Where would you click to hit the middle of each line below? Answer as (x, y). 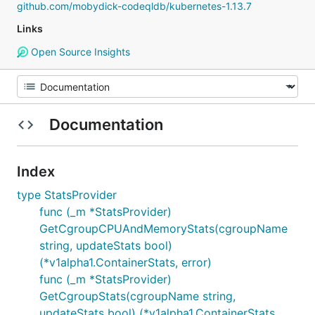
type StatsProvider (67, 195)
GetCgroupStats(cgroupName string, (137, 296)
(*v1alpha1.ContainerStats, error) (126, 262)
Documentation (106, 124)
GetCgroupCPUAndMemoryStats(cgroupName (163, 229)
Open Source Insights (79, 52)
